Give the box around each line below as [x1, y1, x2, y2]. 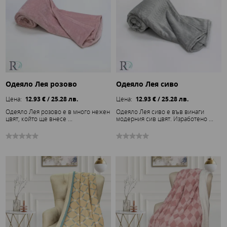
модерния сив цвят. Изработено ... [116, 114, 213, 123]
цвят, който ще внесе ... [6, 114, 73, 123]
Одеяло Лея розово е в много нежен [6, 107, 110, 116]
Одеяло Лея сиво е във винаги [116, 107, 204, 116]
